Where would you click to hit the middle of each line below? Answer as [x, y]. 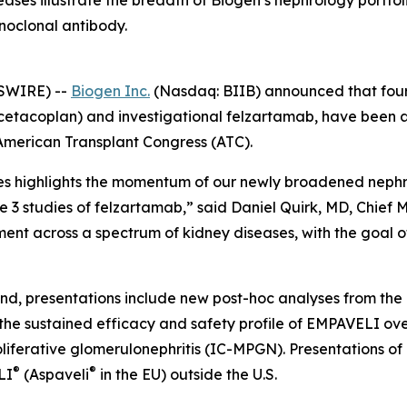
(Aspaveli [55, 374]
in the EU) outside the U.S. [187, 374]
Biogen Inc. [110, 91]
